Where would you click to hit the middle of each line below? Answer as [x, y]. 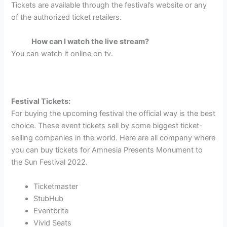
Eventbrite [51, 211]
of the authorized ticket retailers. [67, 17]
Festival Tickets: [41, 102]
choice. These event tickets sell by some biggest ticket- [107, 126]
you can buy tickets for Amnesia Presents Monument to [107, 150]
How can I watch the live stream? [90, 41]
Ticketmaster [56, 186]
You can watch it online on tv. [62, 53]
